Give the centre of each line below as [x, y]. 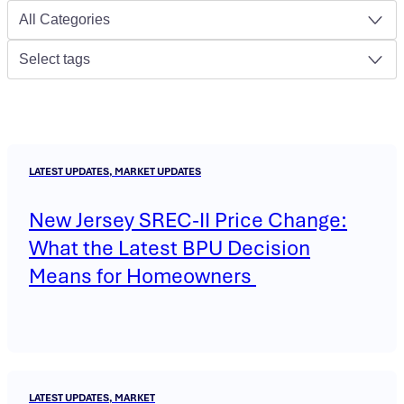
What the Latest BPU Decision [170, 248]
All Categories [64, 20]
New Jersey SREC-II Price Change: [188, 220]
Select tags [55, 60]
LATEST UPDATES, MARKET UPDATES [115, 172]
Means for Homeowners [142, 276]
